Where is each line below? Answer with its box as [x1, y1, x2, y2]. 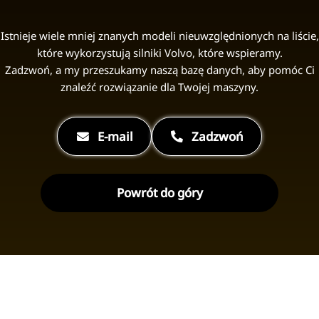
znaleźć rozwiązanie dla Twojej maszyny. [61, 79, 258, 94]
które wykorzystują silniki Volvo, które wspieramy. [36, 45, 283, 60]
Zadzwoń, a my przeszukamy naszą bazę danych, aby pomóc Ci [4, 62, 315, 77]
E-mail [98, 127, 134, 145]
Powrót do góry [116, 184, 203, 202]
